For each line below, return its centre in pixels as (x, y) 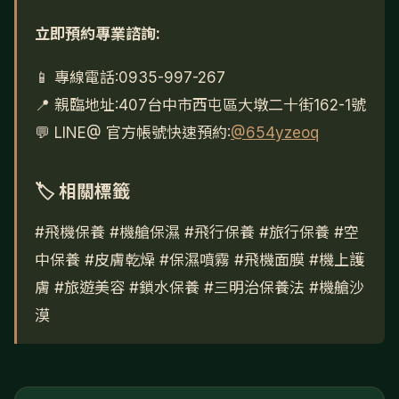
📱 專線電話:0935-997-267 (130, 78)
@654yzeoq (275, 133)
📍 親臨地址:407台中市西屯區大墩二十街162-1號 (200, 106)
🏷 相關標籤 (82, 192)
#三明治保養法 (254, 288)
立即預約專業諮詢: (98, 34)
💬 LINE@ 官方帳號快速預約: (133, 133)
